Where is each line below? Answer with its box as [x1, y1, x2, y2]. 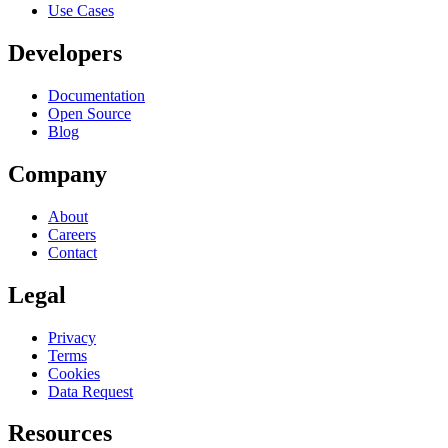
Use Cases [48, 2, 114, 20]
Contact [48, 243, 97, 261]
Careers [48, 225, 96, 243]
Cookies [48, 364, 100, 382]
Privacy [48, 328, 96, 346]
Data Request [48, 382, 133, 400]
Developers [8, 40, 122, 67]
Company [8, 160, 107, 187]
